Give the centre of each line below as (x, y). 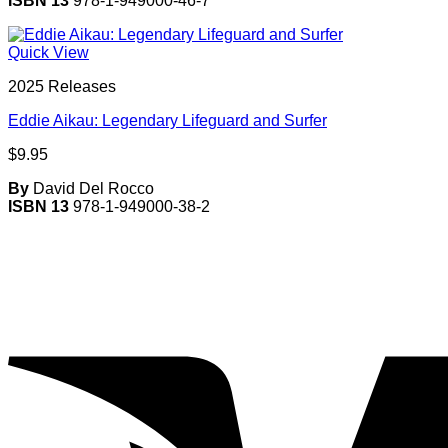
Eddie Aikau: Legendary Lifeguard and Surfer (167, 120)
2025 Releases (62, 86)
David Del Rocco (91, 188)
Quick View (48, 52)
